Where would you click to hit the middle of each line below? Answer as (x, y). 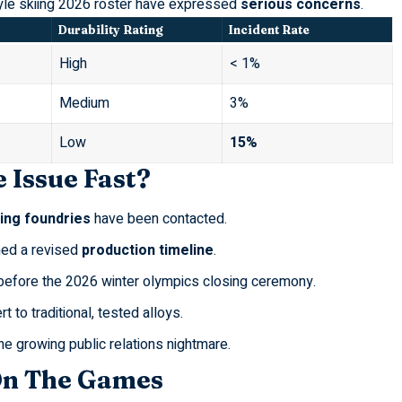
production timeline (147, 251)
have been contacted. (158, 219)
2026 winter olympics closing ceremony (189, 282)
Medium (84, 104)
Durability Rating (110, 30)
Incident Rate (269, 30)
